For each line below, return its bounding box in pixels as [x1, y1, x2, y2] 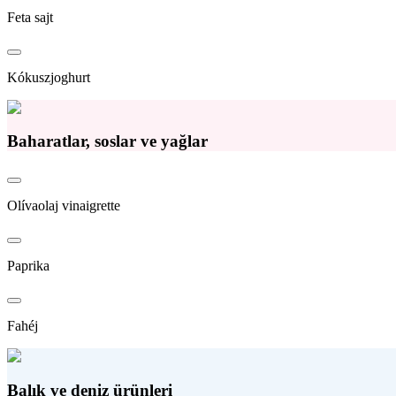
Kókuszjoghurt [7, 69, 90, 85]
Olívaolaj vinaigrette [7, 198, 120, 214]
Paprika [7, 258, 49, 274]
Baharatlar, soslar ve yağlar [7, 132, 208, 151]
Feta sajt [7, 9, 53, 25]
